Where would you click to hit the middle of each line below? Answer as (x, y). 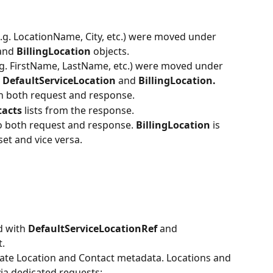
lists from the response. (79, 110)
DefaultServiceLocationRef (94, 228)
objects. (111, 51)
